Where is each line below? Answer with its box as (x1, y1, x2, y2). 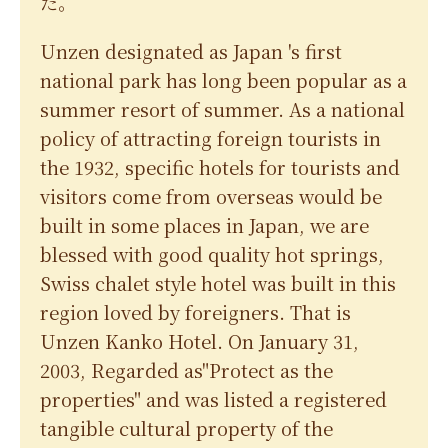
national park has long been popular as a (40, 67, 407, 94)
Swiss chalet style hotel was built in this (40, 270, 396, 297)
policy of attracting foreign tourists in (40, 125, 381, 152)
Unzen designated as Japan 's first (40, 38, 342, 65)
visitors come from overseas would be (40, 183, 382, 210)
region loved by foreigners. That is (40, 299, 351, 326)
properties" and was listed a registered (40, 386, 387, 413)
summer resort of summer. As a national (40, 96, 405, 123)
